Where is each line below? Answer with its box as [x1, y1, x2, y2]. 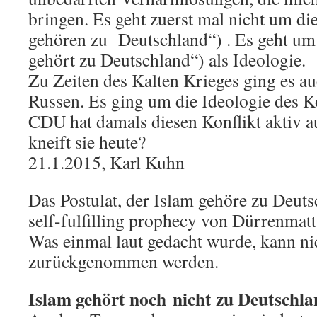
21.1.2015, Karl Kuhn [28, 150, 185, 174]
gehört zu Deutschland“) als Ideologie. [28, 47, 306, 71]
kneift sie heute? [28, 129, 146, 154]
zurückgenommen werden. [28, 249, 219, 273]
